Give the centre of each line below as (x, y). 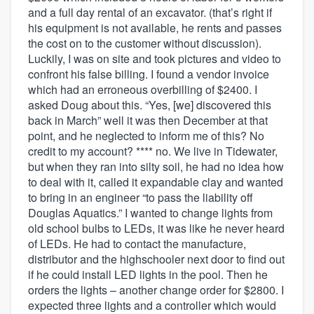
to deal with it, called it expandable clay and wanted (156, 182)
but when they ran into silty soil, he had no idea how (156, 166)
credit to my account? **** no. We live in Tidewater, (153, 151)
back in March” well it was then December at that (148, 120)
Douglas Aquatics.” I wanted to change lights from (150, 212)
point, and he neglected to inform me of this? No (146, 135)
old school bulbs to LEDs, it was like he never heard (156, 228)
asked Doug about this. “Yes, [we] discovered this (150, 104)
